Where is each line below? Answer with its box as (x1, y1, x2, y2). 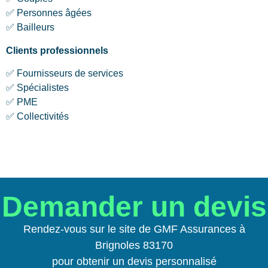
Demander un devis (1, 190, 267, 223)
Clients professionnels (6, 45, 108, 56)
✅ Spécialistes (6, 83, 69, 93)
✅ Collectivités (6, 111, 69, 122)
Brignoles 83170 (95, 239, 173, 251)
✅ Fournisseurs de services (6, 68, 123, 79)
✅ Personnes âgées (6, 8, 92, 19)
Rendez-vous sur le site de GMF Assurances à (23, 223, 245, 235)
